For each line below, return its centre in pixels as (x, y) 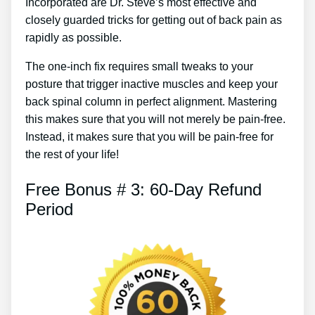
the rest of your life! (72, 154)
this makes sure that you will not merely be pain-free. (155, 119)
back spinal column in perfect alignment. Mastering (151, 101)
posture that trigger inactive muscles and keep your (152, 84)
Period (49, 209)
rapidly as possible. (73, 37)
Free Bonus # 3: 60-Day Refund (143, 189)
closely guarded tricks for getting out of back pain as (154, 20)
